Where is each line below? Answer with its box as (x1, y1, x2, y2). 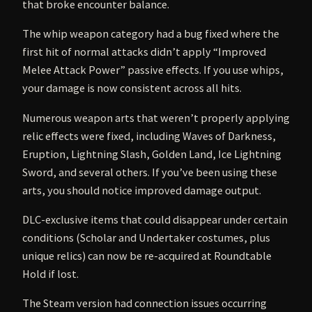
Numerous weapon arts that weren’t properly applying (22, 110, 290, 125)
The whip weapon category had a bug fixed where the (22, 26, 279, 41)
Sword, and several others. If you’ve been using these (22, 164, 277, 179)
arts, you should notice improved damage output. (22, 182, 261, 197)
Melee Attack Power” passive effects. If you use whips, (22, 63, 283, 77)
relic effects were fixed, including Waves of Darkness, (22, 128, 276, 143)
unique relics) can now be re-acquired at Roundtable (22, 248, 272, 263)
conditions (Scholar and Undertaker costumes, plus (22, 230, 270, 244)
